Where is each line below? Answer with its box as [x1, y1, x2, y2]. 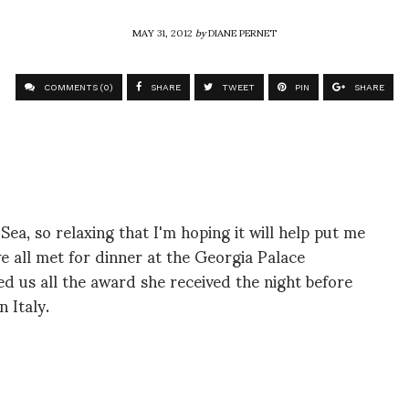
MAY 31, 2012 [132, 17, 195, 47]
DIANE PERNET [208, 17, 277, 47]
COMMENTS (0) [41, 82, 113, 92]
